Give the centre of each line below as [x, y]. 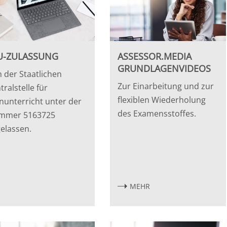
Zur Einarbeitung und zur [166, 86]
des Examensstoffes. [157, 113]
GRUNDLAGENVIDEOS [164, 68]
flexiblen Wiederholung [162, 100]
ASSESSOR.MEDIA [155, 56]
